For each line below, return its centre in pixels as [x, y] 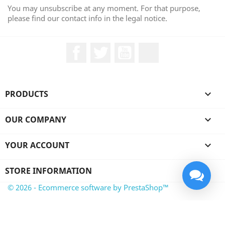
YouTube [151, 48]
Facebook [105, 48]
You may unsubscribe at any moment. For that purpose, [104, 8]
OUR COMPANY [36, 120]
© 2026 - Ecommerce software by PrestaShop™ [88, 187]
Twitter [124, 48]
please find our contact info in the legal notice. [87, 18]
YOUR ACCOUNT [37, 145]
